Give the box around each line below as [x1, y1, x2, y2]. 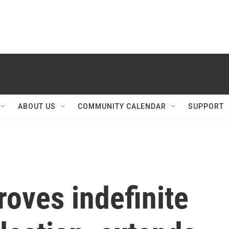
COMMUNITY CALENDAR [78, 102, 166, 110]
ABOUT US [18, 102, 56, 110]
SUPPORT [188, 102, 224, 110]
